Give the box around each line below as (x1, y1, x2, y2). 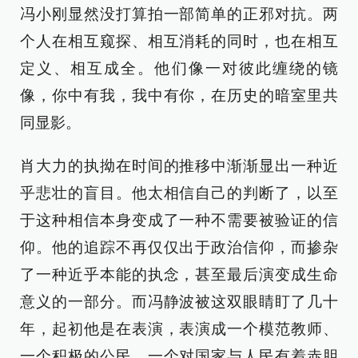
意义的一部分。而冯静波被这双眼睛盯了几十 (20, 293, 338, 310)
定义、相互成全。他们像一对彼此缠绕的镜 (20, 60, 338, 77)
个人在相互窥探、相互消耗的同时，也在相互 (20, 33, 338, 50)
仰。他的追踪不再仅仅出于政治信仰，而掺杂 (20, 239, 338, 256)
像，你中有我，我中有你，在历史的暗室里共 (20, 87, 338, 104)
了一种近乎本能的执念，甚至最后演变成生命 (20, 266, 338, 283)
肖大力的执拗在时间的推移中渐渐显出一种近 (20, 157, 338, 174)
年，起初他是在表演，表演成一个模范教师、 (20, 320, 338, 337)
